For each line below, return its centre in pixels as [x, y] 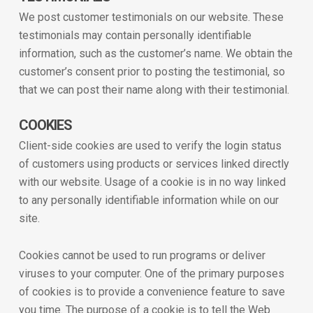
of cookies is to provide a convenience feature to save [152, 292]
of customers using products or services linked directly [154, 164]
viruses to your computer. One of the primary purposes [151, 274]
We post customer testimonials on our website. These [151, 17]
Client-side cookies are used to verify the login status [150, 146]
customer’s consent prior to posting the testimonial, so [152, 72]
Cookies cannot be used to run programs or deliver [142, 255]
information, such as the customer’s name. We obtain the [155, 53]
